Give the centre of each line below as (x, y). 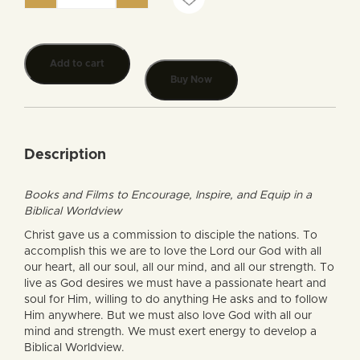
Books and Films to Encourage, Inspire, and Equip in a (168, 195)
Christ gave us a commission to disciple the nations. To (171, 235)
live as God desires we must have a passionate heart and (175, 284)
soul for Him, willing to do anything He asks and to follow (176, 300)
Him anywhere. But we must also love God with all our (168, 316)
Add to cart (77, 63)
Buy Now (191, 80)
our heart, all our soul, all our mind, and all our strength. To (179, 268)
